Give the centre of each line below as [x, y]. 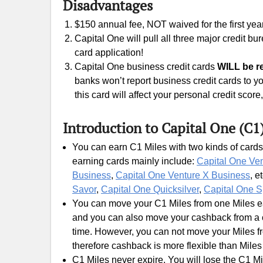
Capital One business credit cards [146, 67]
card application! [109, 53]
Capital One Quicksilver [150, 189]
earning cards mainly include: [134, 161]
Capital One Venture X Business [183, 175]
